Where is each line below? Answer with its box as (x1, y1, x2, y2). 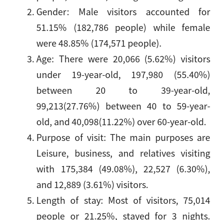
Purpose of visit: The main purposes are (36, 131, 210, 143)
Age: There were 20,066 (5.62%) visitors (36, 52, 210, 65)
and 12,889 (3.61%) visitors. (36, 178, 149, 191)
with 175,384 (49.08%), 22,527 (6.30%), (36, 162, 210, 175)
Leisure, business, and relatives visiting (36, 146, 210, 159)
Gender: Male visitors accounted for (36, 5, 210, 18)
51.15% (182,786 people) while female (36, 21, 210, 33)
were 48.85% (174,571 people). (36, 36, 162, 49)
